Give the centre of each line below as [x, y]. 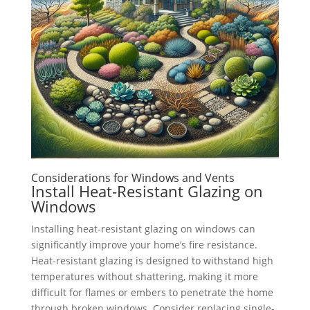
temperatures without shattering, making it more [144, 277]
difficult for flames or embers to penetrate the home [152, 293]
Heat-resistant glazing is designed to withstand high [152, 261]
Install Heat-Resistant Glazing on [147, 191]
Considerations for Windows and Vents [133, 178]
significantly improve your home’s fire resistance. [144, 245]
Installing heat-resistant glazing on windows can [143, 229]
